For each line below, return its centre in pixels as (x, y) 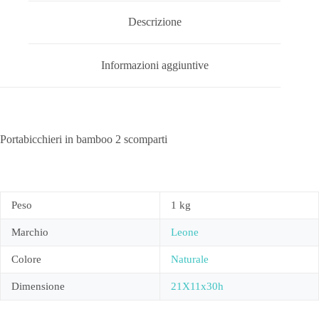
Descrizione (155, 22)
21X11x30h (197, 286)
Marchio (30, 232)
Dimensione (38, 286)
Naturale (190, 259)
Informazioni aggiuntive (155, 66)
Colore (26, 259)
